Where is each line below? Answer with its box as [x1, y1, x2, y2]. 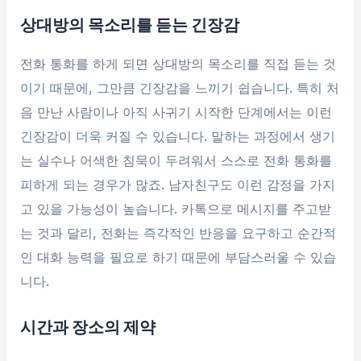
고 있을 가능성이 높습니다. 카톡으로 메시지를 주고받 [20, 201, 332, 218]
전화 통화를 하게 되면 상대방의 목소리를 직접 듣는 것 [20, 56, 337, 73]
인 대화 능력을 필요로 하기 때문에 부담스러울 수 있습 [20, 249, 337, 266]
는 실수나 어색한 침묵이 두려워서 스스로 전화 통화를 [20, 152, 333, 169]
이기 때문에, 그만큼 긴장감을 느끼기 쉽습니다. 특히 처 [20, 80, 340, 97]
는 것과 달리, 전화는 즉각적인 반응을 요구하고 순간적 [20, 225, 337, 242]
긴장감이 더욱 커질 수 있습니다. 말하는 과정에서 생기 [20, 128, 336, 145]
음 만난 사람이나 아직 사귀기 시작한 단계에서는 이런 [20, 104, 333, 121]
